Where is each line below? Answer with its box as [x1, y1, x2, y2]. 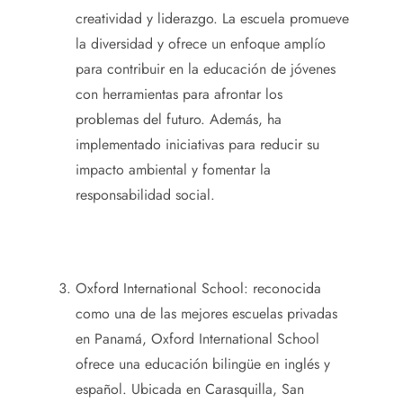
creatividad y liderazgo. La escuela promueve [76, 8, 349, 30]
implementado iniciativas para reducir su [76, 134, 319, 156]
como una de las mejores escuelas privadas [76, 303, 337, 325]
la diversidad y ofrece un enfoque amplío [76, 33, 326, 55]
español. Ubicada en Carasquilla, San [76, 379, 304, 400]
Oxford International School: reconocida [76, 278, 321, 300]
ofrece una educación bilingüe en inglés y [76, 354, 330, 375]
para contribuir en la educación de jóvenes [76, 58, 336, 80]
